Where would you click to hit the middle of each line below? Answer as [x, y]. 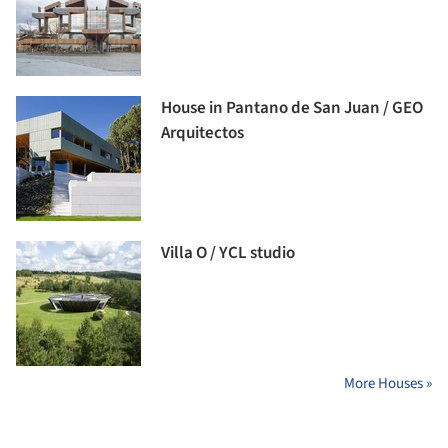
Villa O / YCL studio [228, 252]
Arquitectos [202, 132]
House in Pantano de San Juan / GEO [292, 107]
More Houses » [388, 383]
